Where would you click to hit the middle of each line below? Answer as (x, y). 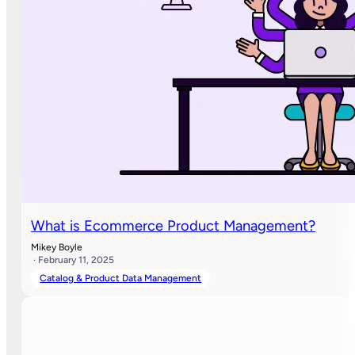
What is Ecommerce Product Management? (174, 226)
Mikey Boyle (57, 247)
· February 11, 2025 (73, 260)
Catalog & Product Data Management (121, 278)
